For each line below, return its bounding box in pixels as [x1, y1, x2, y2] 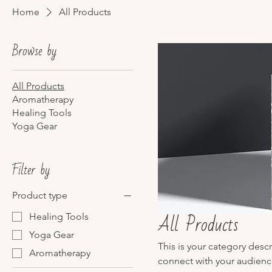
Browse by [12, 39, 56, 63]
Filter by [12, 158, 50, 182]
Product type [12, 189, 67, 201]
